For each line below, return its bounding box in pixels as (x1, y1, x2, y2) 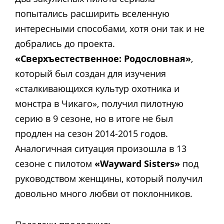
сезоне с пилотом (15, 157, 94, 169)
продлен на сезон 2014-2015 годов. (15, 127, 168, 139)
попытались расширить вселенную (15, 7, 169, 19)
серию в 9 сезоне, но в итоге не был (15, 112, 173, 124)
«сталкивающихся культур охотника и (15, 82, 179, 94)
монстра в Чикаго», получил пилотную (15, 97, 183, 109)
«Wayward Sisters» (94, 157, 182, 169)
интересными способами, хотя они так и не (15, 22, 204, 34)
